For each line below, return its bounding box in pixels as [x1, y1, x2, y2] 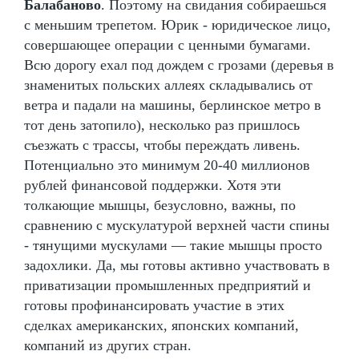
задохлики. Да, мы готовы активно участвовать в [24, 256, 330, 273]
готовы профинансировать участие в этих [24, 296, 284, 313]
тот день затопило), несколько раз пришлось [24, 116, 300, 133]
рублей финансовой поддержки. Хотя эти [24, 176, 281, 193]
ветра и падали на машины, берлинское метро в [24, 96, 321, 113]
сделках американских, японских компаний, [24, 317, 299, 333]
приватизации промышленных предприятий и [24, 276, 311, 293]
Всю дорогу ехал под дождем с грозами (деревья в [24, 56, 334, 73]
